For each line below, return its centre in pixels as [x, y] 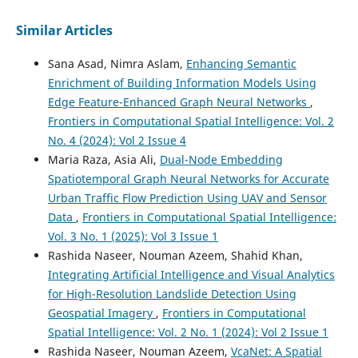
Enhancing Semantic [241, 64]
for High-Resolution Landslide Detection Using [172, 294]
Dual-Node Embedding [221, 160]
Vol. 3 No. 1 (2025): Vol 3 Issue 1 [133, 237]
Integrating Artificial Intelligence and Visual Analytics [191, 275]
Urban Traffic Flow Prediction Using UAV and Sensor [187, 198]
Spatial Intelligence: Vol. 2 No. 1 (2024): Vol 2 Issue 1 [188, 332]
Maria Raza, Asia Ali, [103, 160]
